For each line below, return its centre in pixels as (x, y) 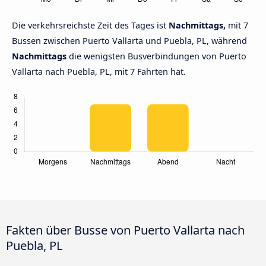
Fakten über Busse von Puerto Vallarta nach (125, 229)
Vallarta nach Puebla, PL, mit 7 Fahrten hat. (99, 72)
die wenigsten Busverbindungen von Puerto (156, 56)
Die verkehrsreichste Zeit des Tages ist (90, 26)
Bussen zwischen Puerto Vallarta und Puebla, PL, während (129, 41)
